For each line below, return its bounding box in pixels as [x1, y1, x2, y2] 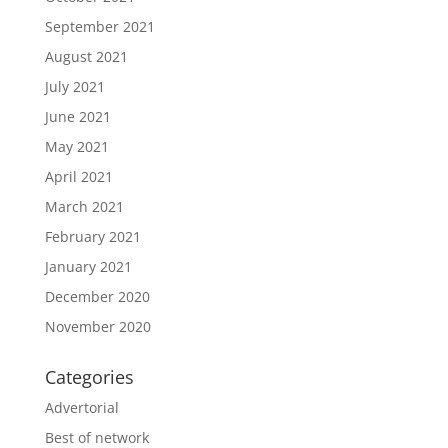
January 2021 [44, 256, 132, 276]
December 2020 [44, 286, 150, 306]
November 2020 [44, 316, 151, 336]
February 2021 [44, 226, 141, 246]
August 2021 [44, 46, 128, 66]
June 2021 [44, 106, 111, 126]
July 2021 [44, 76, 105, 96]
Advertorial [44, 397, 119, 417]
